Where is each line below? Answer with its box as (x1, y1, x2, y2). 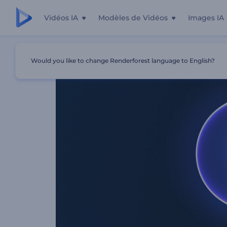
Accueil (56, 50, 78, 57)
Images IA (188, 13, 224, 22)
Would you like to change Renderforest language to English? (31, 57, 215, 64)
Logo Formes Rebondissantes (110, 50, 202, 57)
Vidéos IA (44, 13, 78, 22)
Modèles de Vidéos (98, 13, 168, 22)
